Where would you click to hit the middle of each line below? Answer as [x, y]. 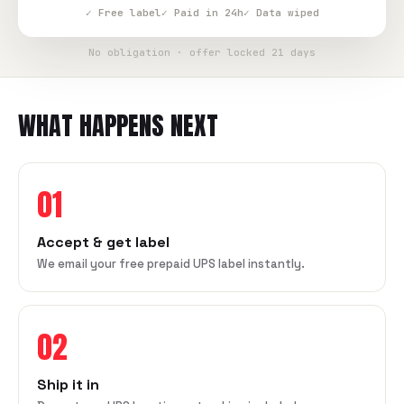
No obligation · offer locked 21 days [202, 52]
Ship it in [68, 385]
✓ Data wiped [281, 13]
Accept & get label [103, 242]
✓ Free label [123, 13]
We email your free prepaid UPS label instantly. [171, 264]
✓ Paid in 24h [202, 13]
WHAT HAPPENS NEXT [118, 125]
